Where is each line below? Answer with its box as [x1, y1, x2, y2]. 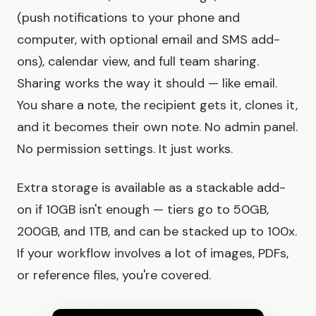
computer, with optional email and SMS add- [17, 31, 280, 49]
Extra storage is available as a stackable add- [17, 179, 286, 197]
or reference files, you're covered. [17, 267, 211, 284]
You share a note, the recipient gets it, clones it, [17, 97, 298, 114]
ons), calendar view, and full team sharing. [17, 53, 259, 71]
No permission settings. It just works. [17, 140, 233, 158]
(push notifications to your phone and [17, 9, 240, 27]
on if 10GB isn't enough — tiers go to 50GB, [17, 201, 269, 219]
